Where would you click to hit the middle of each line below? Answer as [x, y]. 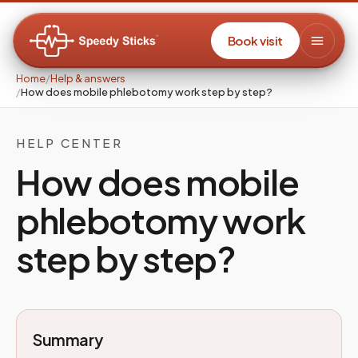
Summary [68, 339]
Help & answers [88, 78]
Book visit [255, 40]
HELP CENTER [70, 143]
